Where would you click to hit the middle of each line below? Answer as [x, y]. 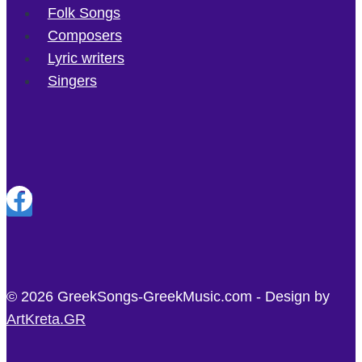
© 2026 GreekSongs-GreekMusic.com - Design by [168, 297]
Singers [72, 81]
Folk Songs [84, 13]
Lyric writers [86, 59]
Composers [84, 36]
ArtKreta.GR [46, 320]
